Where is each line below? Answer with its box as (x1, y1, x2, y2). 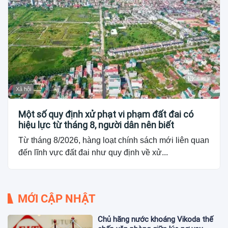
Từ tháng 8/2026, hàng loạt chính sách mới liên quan (18, 135, 209, 145)
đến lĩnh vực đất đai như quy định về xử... (18, 148, 168, 157)
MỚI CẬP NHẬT (18, 192, 96, 205)
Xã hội (16, 85, 31, 92)
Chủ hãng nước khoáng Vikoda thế (98, 214, 214, 224)
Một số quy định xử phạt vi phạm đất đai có (18, 108, 193, 120)
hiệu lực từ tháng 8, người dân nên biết (18, 119, 174, 130)
